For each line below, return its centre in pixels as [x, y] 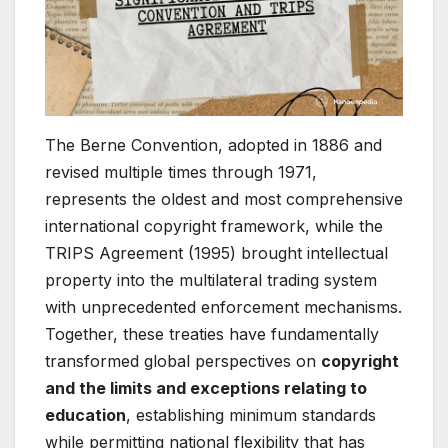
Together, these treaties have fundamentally [212, 333]
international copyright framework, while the [214, 225]
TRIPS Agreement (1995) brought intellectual [216, 252]
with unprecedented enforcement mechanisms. [223, 306]
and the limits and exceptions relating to [206, 387]
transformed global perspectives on [183, 360]
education [85, 414]
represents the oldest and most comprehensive [224, 198]
